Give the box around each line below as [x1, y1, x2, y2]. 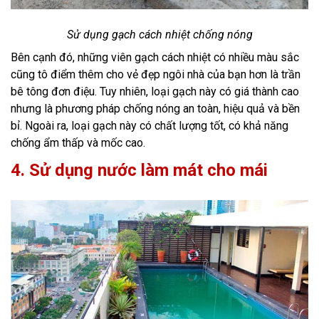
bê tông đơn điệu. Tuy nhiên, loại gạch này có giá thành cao [11, 84, 299, 98]
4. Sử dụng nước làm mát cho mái [11, 159, 272, 180]
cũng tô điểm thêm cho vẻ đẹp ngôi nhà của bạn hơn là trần [11, 67, 300, 81]
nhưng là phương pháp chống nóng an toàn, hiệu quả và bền [11, 101, 300, 115]
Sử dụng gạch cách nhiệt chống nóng [66, 27, 253, 41]
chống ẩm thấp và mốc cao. [11, 135, 145, 150]
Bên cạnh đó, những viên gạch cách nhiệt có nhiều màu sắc [11, 50, 299, 64]
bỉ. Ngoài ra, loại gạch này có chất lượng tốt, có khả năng [11, 118, 288, 132]
